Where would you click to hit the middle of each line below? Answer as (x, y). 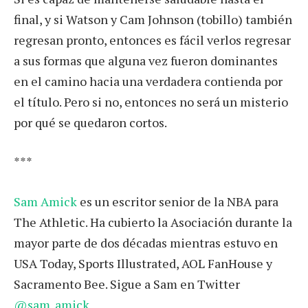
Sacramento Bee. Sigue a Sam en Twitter (127, 284)
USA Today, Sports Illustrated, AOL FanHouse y (143, 264)
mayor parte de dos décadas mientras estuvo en (146, 243)
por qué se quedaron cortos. (90, 122)
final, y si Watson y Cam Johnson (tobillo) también (153, 19)
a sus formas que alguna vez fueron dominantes (146, 60)
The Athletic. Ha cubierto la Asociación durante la (153, 222)
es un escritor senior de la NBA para (178, 202)
